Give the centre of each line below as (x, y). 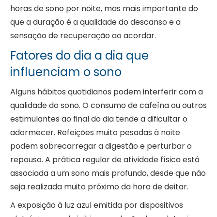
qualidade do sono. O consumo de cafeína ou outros (108, 106)
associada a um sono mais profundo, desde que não (108, 173)
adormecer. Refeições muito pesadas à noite (95, 133)
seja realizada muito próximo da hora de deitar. (99, 187)
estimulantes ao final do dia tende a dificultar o (99, 119)
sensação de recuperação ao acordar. (83, 36)
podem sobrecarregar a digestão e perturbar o (101, 146)
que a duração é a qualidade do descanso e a (95, 22)
